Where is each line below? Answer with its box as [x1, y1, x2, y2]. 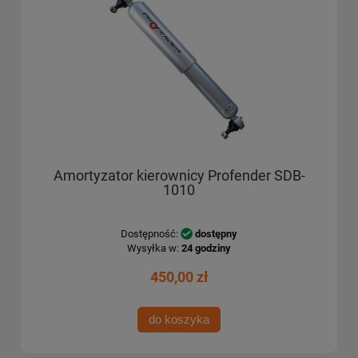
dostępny [195, 227, 237, 240]
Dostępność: [121, 227, 178, 240]
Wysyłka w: [127, 241, 179, 254]
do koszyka [149, 312, 209, 326]
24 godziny [181, 241, 231, 254]
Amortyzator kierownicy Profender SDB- [53, 167, 305, 185]
